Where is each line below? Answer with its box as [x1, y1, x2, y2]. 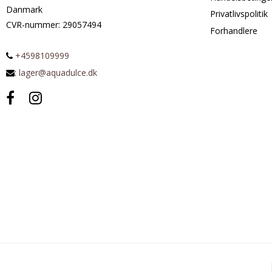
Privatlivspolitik [210, 8, 268, 20]
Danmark [6, 4, 42, 16]
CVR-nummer [6, 19, 58, 31]
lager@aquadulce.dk [19, 67, 97, 79]
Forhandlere [210, 24, 257, 36]
